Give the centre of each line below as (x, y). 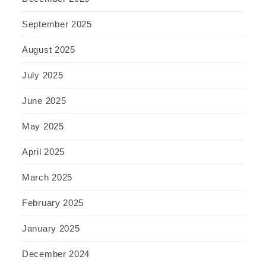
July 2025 (43, 75)
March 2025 (47, 177)
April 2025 (43, 151)
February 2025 (53, 202)
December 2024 (56, 254)
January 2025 (51, 228)
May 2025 (43, 126)
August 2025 (49, 49)
